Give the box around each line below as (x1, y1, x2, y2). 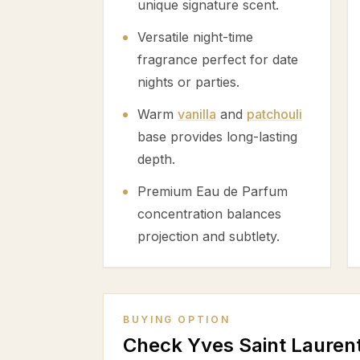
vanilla (178, 106, 216, 122)
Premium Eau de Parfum (137, 183, 288, 199)
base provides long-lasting (137, 129, 297, 145)
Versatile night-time (137, 29, 253, 45)
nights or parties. (137, 74, 239, 90)
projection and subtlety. (137, 228, 280, 244)
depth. (137, 151, 175, 167)
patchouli (247, 106, 302, 122)
